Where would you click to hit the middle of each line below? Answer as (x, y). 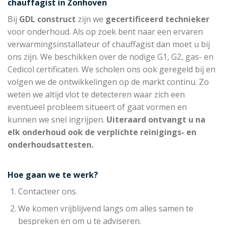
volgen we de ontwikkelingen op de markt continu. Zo (108, 82)
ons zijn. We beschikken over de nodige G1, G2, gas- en (110, 57)
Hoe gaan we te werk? (53, 175)
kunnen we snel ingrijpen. (56, 119)
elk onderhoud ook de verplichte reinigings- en (102, 132)
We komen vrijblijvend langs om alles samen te (105, 209)
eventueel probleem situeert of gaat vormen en (97, 107)
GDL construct (47, 19)
